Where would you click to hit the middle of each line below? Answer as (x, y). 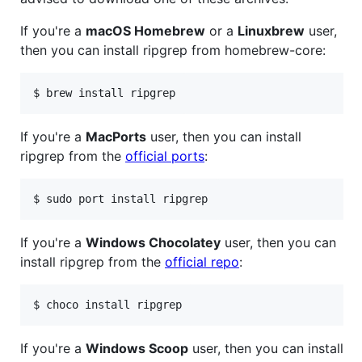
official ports (165, 156)
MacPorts (116, 136)
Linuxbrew (271, 30)
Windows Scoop (137, 348)
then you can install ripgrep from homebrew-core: (173, 50)
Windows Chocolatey (153, 242)
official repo (202, 261)
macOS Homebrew (145, 30)
